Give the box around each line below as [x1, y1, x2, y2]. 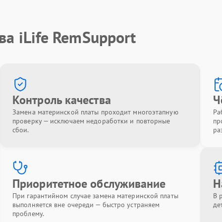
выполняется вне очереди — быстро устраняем [12, 200, 160, 209]
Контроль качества [12, 92, 111, 108]
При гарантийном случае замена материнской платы [12, 191, 178, 200]
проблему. [12, 209, 44, 218]
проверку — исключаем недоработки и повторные [12, 116, 170, 125]
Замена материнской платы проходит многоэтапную [12, 108, 178, 116]
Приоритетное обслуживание [12, 176, 166, 191]
